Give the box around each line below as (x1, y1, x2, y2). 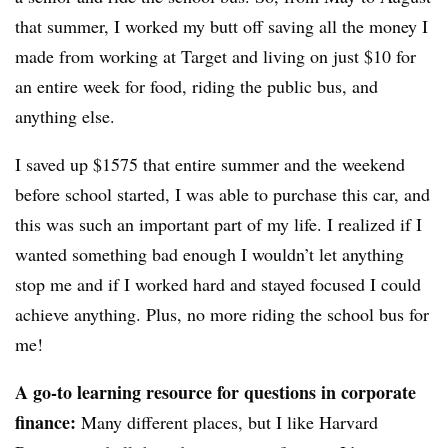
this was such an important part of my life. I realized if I (15, 211, 422, 236)
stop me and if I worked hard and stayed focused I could (15, 271, 421, 296)
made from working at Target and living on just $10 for (15, 43, 416, 68)
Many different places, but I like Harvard (81, 409, 378, 434)
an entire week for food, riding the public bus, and (15, 73, 378, 98)
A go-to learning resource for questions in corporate (15, 378, 416, 405)
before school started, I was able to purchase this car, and (15, 181, 430, 206)
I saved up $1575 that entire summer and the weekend (15, 151, 405, 176)
